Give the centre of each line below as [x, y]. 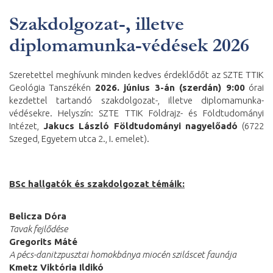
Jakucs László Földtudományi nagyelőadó [140, 126]
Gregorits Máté [43, 242]
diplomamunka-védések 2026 [129, 45]
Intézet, [26, 126]
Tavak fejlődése [38, 229]
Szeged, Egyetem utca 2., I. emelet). [79, 139]
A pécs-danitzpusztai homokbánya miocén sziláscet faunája [123, 254]
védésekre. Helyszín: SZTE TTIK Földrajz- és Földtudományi [136, 113]
